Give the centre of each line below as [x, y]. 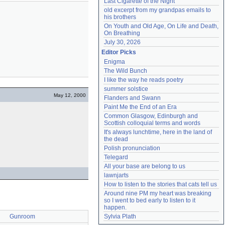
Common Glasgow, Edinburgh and [151, 116]
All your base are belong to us [145, 166]
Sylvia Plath [120, 216]
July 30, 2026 [122, 42]
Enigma [115, 62]
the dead [116, 139]
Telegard [116, 157]
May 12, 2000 [70, 95]
